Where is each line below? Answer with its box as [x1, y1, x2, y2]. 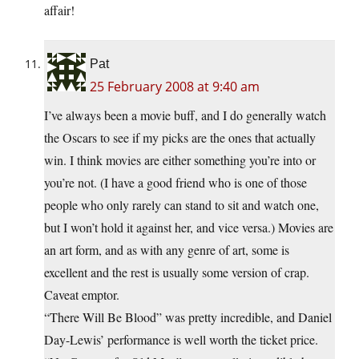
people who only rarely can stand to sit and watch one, [44, 196, 319, 214]
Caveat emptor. [44, 286, 119, 304]
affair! [44, 2, 75, 19]
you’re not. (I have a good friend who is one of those [44, 174, 307, 192]
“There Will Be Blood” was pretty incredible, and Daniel [44, 309, 332, 326]
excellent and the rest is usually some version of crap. [44, 264, 309, 281]
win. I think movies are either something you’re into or [44, 151, 316, 169]
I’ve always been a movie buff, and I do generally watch [44, 107, 326, 124]
